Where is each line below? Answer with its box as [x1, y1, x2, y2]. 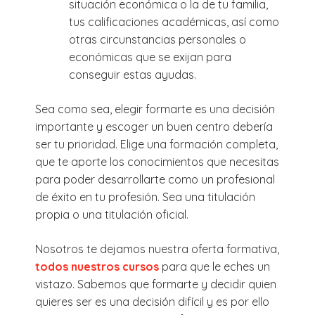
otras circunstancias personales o [69, 32, 246, 46]
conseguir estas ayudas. [69, 67, 196, 82]
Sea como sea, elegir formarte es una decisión [35, 101, 275, 116]
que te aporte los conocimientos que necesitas [35, 154, 279, 169]
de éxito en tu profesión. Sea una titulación [35, 189, 255, 204]
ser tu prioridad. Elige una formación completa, [35, 136, 278, 151]
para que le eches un [159, 259, 270, 274]
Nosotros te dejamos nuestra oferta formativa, [35, 241, 279, 256]
